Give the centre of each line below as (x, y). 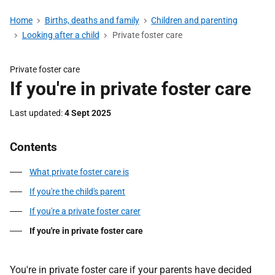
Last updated (35, 113)
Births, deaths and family (92, 20)
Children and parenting (195, 20)
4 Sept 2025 (88, 113)
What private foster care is (79, 172)
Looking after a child (60, 35)
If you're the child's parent (77, 192)
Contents (33, 147)
